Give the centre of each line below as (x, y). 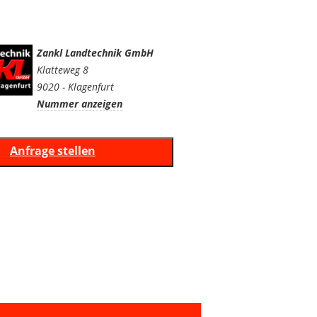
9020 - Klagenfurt (75, 86)
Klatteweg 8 (62, 69)
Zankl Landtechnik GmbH (95, 52)
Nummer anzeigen (79, 103)
